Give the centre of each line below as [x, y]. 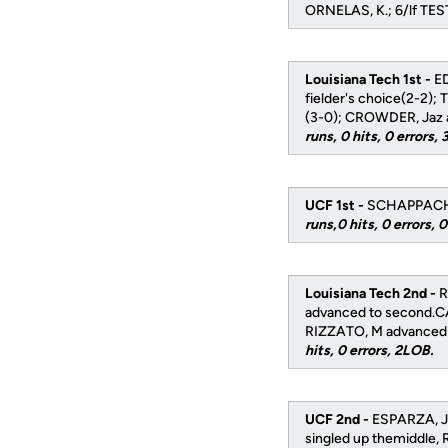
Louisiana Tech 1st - [369, 79]
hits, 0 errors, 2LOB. [369, 350]
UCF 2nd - [338, 419]
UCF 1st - [336, 205]
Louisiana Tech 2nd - [372, 293]
